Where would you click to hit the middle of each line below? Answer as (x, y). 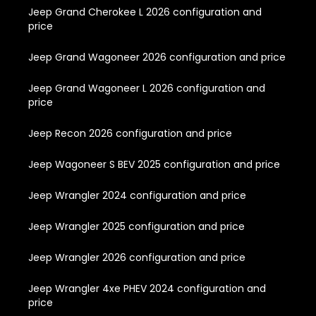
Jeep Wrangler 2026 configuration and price (137, 257)
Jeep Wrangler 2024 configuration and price (137, 195)
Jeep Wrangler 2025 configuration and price (136, 226)
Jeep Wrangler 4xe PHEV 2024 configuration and (147, 288)
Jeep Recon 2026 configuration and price (130, 133)
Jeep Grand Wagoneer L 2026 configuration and (147, 88)
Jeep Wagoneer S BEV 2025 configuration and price (154, 164)
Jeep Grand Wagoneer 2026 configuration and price (157, 57)
